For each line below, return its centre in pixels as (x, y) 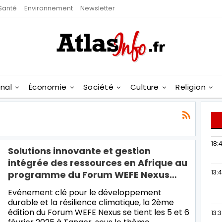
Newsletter (98, 8)
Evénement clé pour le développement (85, 192)
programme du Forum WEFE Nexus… (92, 174)
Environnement (49, 8)
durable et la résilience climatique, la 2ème (91, 202)
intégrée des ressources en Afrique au (98, 163)
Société (99, 87)
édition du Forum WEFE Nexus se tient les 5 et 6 (99, 212)
